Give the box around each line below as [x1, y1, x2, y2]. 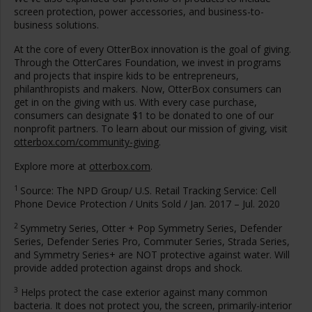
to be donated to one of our [143, 109, 274, 122]
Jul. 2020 [242, 197, 280, 210]
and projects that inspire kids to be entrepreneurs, [14, 69, 239, 82]
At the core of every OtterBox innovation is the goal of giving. [14, 42, 291, 56]
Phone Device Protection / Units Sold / [14, 197, 190, 210]
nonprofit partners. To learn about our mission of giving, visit [14, 122, 288, 135]
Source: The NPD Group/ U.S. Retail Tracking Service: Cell [20, 184, 276, 197]
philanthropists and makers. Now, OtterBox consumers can [14, 82, 281, 95]
